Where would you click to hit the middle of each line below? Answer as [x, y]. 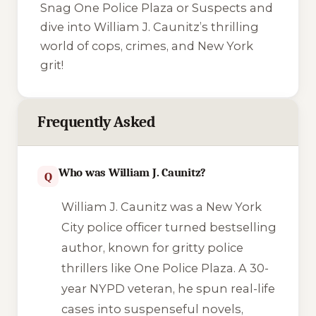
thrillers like [97, 268]
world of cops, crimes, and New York [147, 46]
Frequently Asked [97, 122]
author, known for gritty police [152, 247]
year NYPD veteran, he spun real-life [168, 288]
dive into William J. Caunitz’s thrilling [150, 27]
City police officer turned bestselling [169, 227]
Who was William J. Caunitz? [133, 173]
